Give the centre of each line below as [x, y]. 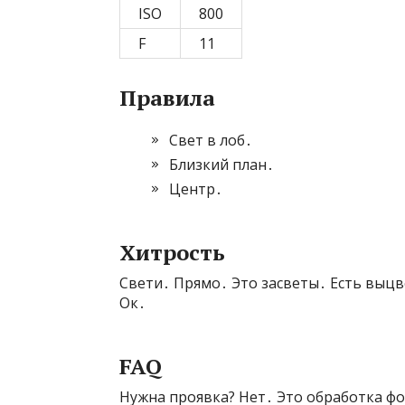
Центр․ [196, 189]
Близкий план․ [221, 165]
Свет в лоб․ [211, 140]
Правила [167, 98]
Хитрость [172, 252]
